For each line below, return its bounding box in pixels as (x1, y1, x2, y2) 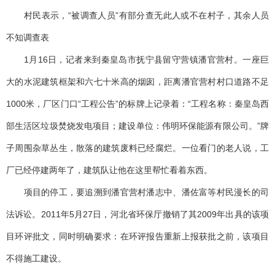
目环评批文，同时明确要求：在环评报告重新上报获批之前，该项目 (6, 231, 269, 242)
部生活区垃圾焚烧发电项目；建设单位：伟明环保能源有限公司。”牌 (6, 121, 269, 131)
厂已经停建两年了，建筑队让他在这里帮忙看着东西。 (6, 165, 212, 176)
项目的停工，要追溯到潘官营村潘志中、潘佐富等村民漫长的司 (6, 187, 269, 198)
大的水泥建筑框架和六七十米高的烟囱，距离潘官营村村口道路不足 (6, 77, 269, 87)
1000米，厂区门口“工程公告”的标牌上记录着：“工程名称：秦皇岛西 (6, 99, 269, 109)
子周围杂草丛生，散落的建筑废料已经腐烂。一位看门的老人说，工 (6, 143, 269, 153)
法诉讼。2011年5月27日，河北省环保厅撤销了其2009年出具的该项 (6, 209, 269, 220)
